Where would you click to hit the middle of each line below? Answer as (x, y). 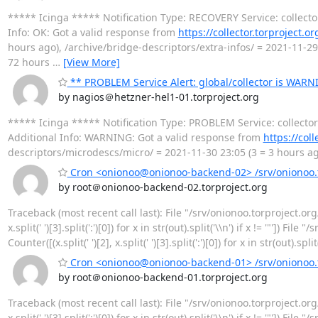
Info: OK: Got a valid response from (93, 32)
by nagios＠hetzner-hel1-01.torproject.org (158, 97)
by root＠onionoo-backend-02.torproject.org (163, 187)
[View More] (91, 62)
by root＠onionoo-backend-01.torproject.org (163, 277)
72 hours (30, 62)
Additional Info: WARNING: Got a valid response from (135, 137)
